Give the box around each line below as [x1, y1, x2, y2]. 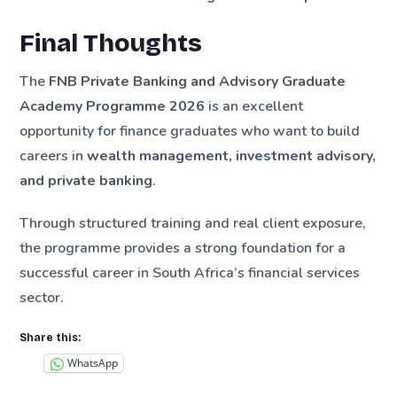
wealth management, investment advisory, [87, 146, 377, 167]
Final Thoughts [19, 28, 203, 59]
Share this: [19, 331, 82, 344]
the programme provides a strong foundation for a [19, 237, 346, 258]
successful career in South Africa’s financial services [19, 262, 361, 283]
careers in [19, 146, 88, 167]
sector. [19, 287, 65, 307]
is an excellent [205, 97, 304, 117]
